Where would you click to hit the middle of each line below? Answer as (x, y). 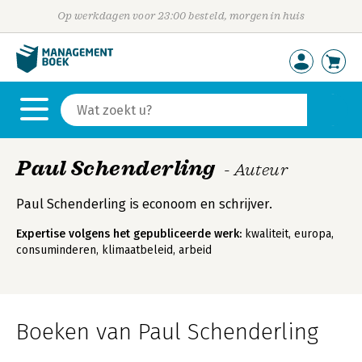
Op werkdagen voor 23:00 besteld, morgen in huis (181, 16)
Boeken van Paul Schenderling (167, 332)
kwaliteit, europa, (288, 234)
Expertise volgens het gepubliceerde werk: (129, 234)
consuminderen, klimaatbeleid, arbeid (114, 250)
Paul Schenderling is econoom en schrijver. (144, 204)
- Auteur (256, 170)
